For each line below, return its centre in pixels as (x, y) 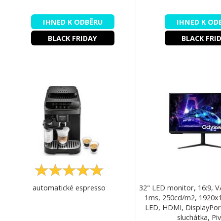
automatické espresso (69, 188)
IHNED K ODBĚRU (73, 22)
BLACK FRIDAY (73, 38)
